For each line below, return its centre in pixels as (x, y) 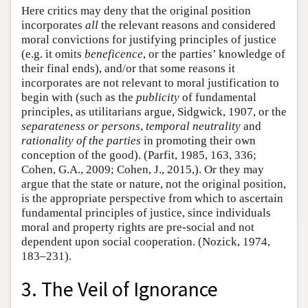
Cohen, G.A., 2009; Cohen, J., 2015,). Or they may (143, 169)
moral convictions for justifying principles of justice (149, 39)
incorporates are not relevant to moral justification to (150, 82)
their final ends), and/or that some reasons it (128, 68)
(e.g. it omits (53, 54)
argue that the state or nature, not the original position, (154, 184)
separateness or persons (81, 126)
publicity (158, 97)
